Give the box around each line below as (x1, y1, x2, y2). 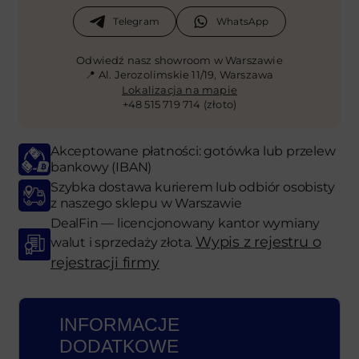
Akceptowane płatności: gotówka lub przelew (50, 143, 336, 159)
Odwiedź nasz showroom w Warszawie (76, 53, 283, 67)
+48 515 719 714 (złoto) (122, 97, 237, 111)
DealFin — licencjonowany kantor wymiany (50, 215, 321, 231)
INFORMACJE (59, 313, 179, 335)
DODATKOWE (59, 335, 179, 357)
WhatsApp (216, 14, 269, 27)
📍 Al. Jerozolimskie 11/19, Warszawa (85, 67, 274, 81)
